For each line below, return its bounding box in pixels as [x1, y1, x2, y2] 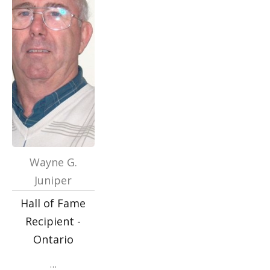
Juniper [34, 173, 72, 187]
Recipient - [25, 214, 81, 228]
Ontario [33, 232, 74, 246]
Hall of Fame [20, 196, 86, 210]
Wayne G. [29, 155, 77, 169]
